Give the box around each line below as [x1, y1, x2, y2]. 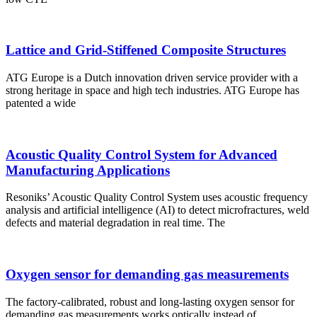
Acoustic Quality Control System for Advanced [6, 146, 277, 162]
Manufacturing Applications [6, 162, 170, 178]
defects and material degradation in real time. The [6, 217, 225, 229]
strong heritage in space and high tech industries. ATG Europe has [6, 83, 299, 96]
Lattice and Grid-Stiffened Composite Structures [6, 42, 286, 58]
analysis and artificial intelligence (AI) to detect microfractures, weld [6, 204, 309, 217]
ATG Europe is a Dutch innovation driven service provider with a [6, 71, 298, 83]
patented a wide [6, 96, 76, 109]
